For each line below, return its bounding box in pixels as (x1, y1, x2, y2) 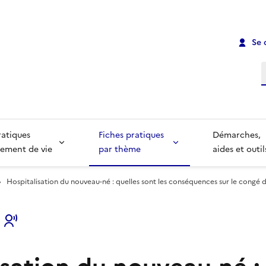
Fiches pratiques (98, 129, 166, 142)
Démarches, (213, 129, 264, 142)
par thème (98, 143, 141, 156)
